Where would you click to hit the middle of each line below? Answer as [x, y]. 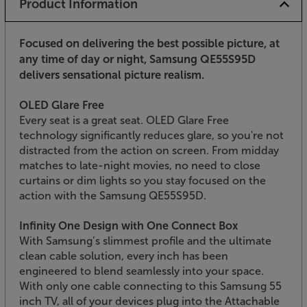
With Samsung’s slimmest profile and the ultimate [145, 241]
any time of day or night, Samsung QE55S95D [137, 59]
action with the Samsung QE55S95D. [113, 195]
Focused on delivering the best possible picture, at [149, 43]
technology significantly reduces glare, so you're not [151, 135]
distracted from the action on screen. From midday [149, 150]
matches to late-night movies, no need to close [140, 165]
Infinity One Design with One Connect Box [128, 225]
